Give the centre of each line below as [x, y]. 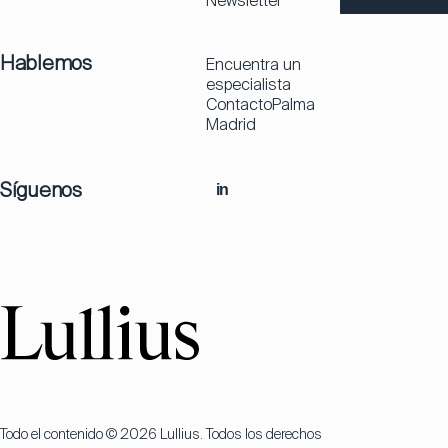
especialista [248, 84]
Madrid [231, 124]
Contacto [239, 104]
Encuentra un [253, 64]
